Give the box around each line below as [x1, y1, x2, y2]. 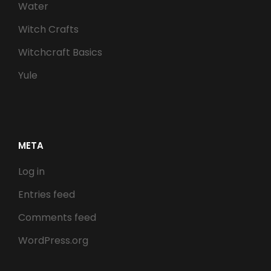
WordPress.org [18, 233, 88, 247]
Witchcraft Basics [18, 45, 102, 60]
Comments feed [18, 210, 96, 224]
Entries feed [18, 187, 75, 201]
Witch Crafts [18, 22, 79, 37]
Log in [18, 164, 45, 178]
